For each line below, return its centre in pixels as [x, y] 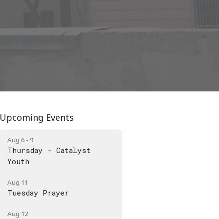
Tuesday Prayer [38, 193]
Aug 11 [18, 183]
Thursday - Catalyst [49, 150]
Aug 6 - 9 [21, 140]
